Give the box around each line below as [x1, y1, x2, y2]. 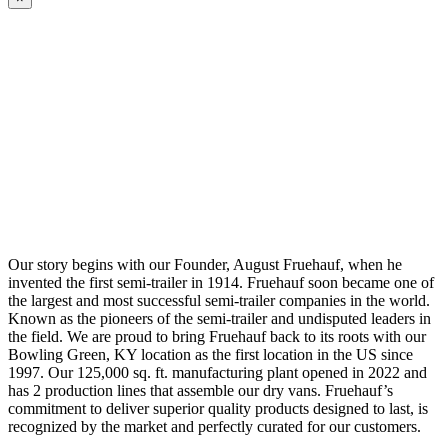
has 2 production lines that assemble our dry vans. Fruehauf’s [8, 381, 393, 399]
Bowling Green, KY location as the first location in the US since [8, 345, 413, 363]
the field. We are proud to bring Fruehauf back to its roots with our [8, 327, 426, 345]
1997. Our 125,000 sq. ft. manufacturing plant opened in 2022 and [8, 363, 427, 381]
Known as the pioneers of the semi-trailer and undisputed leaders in [8, 309, 431, 327]
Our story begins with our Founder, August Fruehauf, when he [8, 255, 402, 273]
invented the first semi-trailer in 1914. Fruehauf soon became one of [8, 273, 434, 291]
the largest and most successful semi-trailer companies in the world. [8, 291, 430, 309]
